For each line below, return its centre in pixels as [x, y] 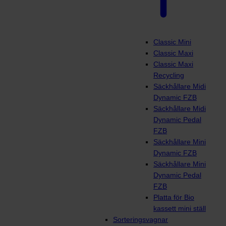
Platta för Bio [174, 197]
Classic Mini [172, 42]
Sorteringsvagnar [140, 220]
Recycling [169, 75]
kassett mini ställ [180, 209]
